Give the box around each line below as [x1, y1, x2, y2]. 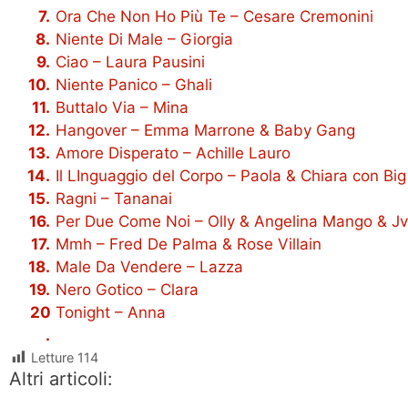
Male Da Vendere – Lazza [56, 258, 243, 276]
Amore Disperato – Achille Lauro [56, 144, 291, 162]
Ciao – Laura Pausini [56, 53, 205, 71]
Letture [31, 349, 74, 365]
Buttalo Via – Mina [56, 98, 189, 117]
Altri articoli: [9, 367, 113, 390]
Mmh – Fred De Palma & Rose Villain [56, 235, 321, 253]
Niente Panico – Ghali [56, 76, 212, 94]
